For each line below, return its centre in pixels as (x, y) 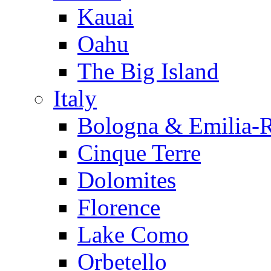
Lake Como (133, 235)
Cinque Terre (139, 153)
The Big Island (148, 71)
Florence (119, 207)
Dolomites (127, 180)
